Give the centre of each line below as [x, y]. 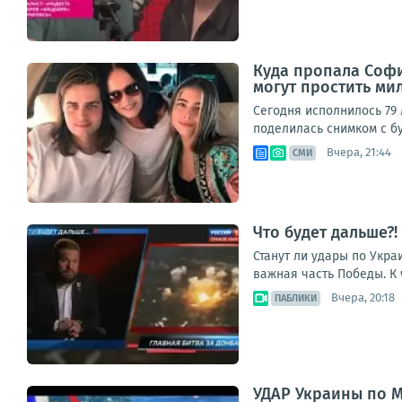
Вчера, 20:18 [363, 298]
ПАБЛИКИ [296, 298]
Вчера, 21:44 [359, 153]
